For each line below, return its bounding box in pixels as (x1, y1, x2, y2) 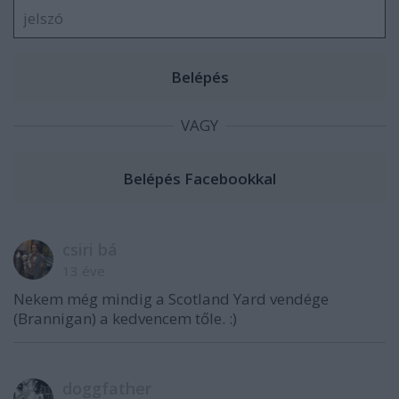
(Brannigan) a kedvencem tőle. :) (13, 308, 237, 330)
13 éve (62, 262, 105, 281)
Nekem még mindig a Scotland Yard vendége (13, 289, 329, 310)
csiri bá (62, 239, 118, 261)
